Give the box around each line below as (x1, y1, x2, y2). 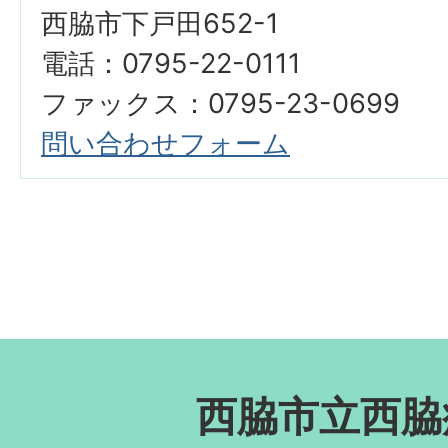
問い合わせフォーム (41, 127, 290, 161)
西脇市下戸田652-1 (41, 7, 279, 41)
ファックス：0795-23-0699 (41, 87, 400, 121)
